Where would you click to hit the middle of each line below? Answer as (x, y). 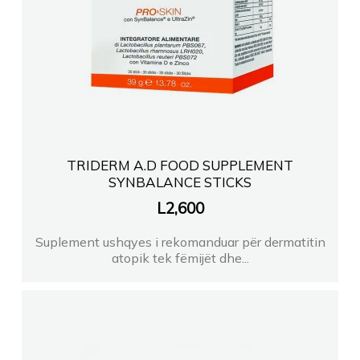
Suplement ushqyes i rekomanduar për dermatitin (180, 242)
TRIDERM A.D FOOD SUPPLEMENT (180, 166)
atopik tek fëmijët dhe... (180, 258)
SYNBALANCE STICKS (180, 182)
